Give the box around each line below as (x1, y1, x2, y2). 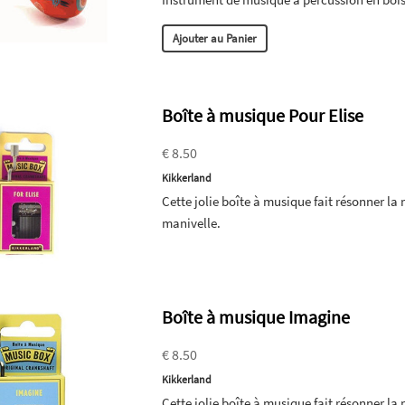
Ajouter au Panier (173, 31, 258, 47)
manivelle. (162, 213, 221, 231)
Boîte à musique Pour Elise (162, 103, 364, 127)
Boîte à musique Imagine (162, 305, 351, 328)
